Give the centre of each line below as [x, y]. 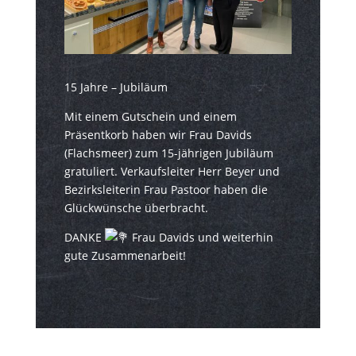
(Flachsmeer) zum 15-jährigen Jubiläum [168, 153]
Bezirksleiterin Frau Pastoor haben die [166, 190]
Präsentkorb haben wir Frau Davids [158, 135]
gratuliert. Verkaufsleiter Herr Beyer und [172, 172]
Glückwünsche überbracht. [136, 208]
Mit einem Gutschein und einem [150, 117]
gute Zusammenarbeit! [125, 256]
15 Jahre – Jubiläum [116, 87]
